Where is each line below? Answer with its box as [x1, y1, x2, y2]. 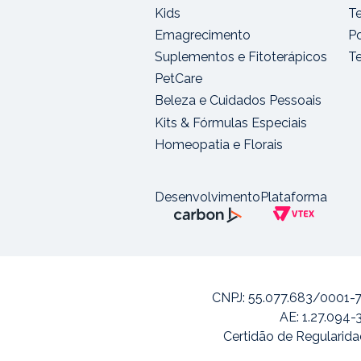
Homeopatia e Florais [155, 136, 283, 152]
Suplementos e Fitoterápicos [155, 49, 327, 65]
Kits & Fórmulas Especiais [155, 114, 307, 131]
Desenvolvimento [155, 189, 260, 205]
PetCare [155, 71, 202, 87]
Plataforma [260, 189, 327, 205]
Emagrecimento [155, 27, 251, 43]
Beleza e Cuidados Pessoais [155, 93, 322, 109]
